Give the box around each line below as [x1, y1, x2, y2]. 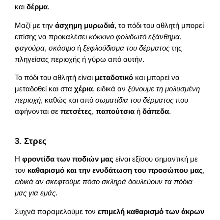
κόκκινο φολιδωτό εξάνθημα [89, 32, 180, 41]
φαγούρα [15, 44, 45, 52]
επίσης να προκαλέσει [15, 32, 89, 41]
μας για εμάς [15, 189, 56, 197]
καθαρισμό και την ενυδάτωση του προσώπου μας [27, 166, 203, 175]
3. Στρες [15, 136, 47, 146]
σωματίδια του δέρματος [95, 96, 174, 105]
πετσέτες [60, 108, 92, 116]
